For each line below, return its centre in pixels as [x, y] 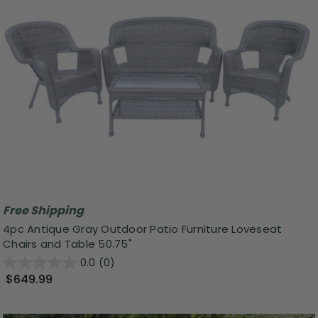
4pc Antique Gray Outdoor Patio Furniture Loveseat [143, 229]
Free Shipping [43, 211]
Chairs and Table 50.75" [67, 243]
